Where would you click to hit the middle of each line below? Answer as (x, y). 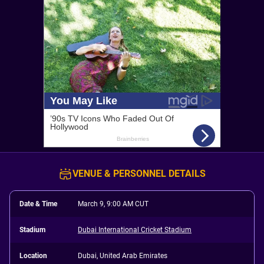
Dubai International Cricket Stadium (135, 230)
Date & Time (38, 204)
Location (33, 256)
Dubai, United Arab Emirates (123, 256)
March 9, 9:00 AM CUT (113, 204)
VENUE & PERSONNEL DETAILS (139, 174)
